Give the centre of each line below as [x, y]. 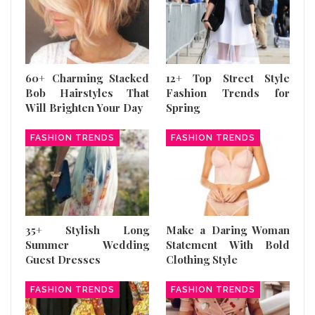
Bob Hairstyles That [87, 92]
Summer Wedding [87, 245]
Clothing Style [202, 259]
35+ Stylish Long [87, 230]
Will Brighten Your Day [84, 107]
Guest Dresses [63, 259]
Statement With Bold [228, 245]
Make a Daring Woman [228, 230]
